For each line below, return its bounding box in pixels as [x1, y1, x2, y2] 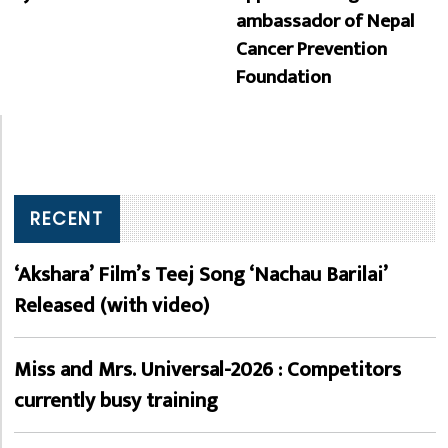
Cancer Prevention [236, 32, 387, 65]
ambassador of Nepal [236, 4, 414, 37]
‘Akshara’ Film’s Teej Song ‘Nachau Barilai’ [14, 256, 387, 292]
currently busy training [14, 382, 218, 418]
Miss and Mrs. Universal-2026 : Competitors [14, 351, 401, 387]
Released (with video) [14, 287, 209, 323]
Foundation [236, 60, 331, 93]
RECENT [30, 206, 104, 231]
